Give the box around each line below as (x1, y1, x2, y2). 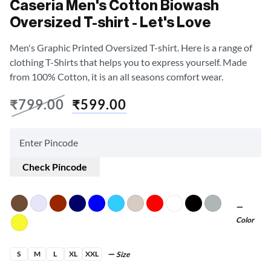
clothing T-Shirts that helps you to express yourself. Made (10, 56, 247, 68)
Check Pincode (22, 160, 87, 172)
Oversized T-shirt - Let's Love (10, 15, 211, 30)
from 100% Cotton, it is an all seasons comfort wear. (10, 70, 223, 82)
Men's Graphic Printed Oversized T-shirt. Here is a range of (10, 41, 252, 53)
